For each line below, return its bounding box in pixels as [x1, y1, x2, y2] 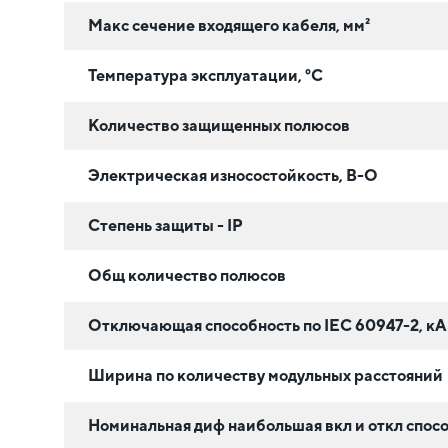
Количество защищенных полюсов [88, 115, 350, 135]
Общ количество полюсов [88, 265, 286, 285]
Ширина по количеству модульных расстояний [88, 365, 443, 385]
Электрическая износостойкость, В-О [88, 165, 378, 185]
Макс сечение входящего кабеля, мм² [88, 15, 370, 35]
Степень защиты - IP [88, 215, 243, 235]
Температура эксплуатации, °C [88, 65, 323, 85]
